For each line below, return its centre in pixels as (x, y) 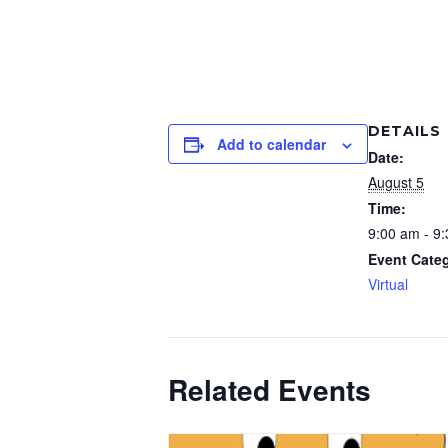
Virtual (388, 284)
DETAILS (404, 131)
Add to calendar (271, 144)
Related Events (269, 389)
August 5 (396, 182)
